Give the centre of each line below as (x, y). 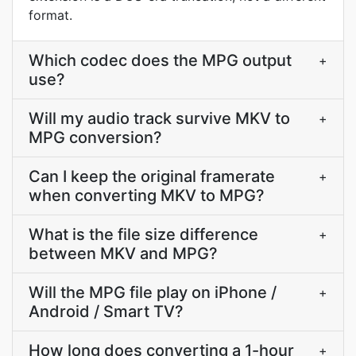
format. (50, 15)
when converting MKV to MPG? (147, 195)
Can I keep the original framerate (152, 176)
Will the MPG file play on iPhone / (153, 292)
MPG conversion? (95, 137)
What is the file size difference (143, 234)
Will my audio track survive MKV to (159, 118)
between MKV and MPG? (123, 253)
